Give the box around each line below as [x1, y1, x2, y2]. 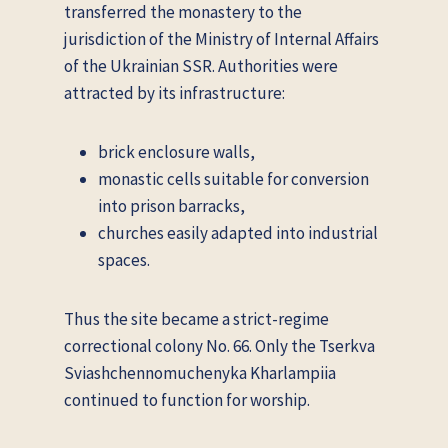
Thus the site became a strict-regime [64, 307, 329, 330]
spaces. [98, 248, 150, 271]
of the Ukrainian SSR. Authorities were [64, 54, 338, 77]
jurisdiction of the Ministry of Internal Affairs [64, 27, 379, 50]
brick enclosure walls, [98, 140, 255, 163]
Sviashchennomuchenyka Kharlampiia [64, 361, 336, 384]
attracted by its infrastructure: [64, 81, 285, 104]
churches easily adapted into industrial [98, 221, 378, 244]
